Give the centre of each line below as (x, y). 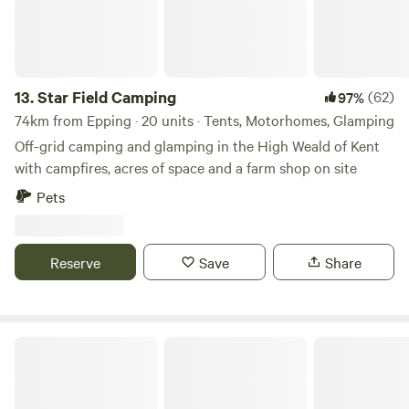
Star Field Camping (107, 97)
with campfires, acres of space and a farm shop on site (186, 167)
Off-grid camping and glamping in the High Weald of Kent (197, 145)
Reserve (76, 262)
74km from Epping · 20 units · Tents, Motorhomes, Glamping (204, 120)
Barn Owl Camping (66, 343)
